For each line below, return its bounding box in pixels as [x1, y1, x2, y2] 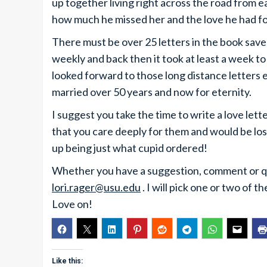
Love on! [52, 197, 92, 210]
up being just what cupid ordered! [52, 141, 207, 154]
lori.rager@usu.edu [52, 181, 141, 194]
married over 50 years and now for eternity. [52, 85, 252, 98]
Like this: [52, 257, 83, 265]
